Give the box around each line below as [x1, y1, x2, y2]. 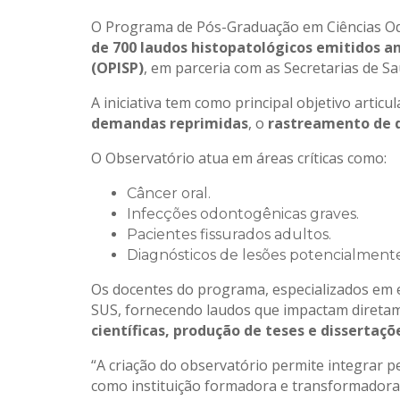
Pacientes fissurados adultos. [127, 226, 331, 244]
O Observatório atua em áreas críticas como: [91, 148, 387, 169]
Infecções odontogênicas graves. [127, 205, 359, 223]
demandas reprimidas [91, 113, 248, 134]
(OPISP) [91, 58, 144, 79]
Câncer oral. [127, 185, 211, 203]
